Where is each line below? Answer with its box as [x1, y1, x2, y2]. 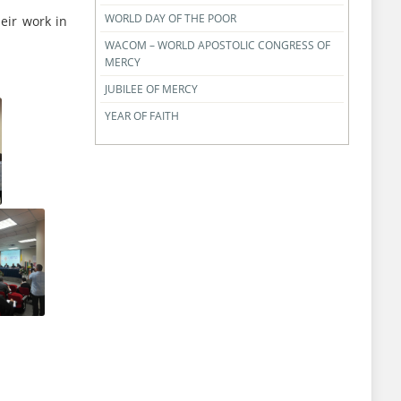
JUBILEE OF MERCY [104, 81, 198, 97]
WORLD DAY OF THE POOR [104, 11, 236, 26]
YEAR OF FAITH [104, 108, 179, 124]
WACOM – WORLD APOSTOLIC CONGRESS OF [104, 38, 330, 53]
